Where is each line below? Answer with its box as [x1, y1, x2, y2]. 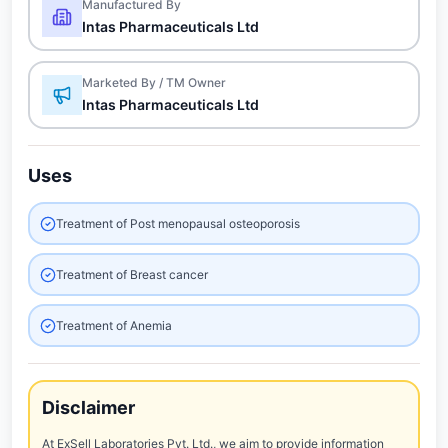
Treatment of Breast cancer [56, 267, 208, 282]
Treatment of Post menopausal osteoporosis [56, 216, 300, 231]
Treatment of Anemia [56, 318, 172, 333]
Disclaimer [42, 397, 135, 418]
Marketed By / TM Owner [82, 75, 226, 90]
